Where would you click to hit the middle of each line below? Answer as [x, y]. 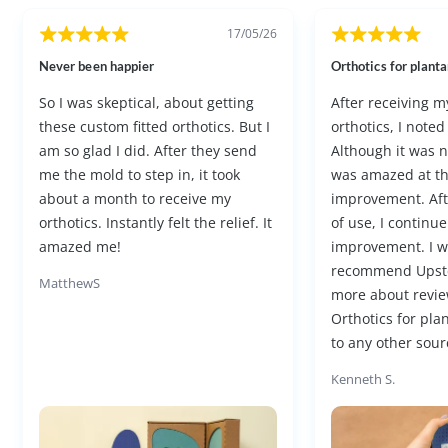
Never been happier [97, 66]
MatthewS [70, 282]
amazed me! [80, 246]
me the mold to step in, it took [140, 174]
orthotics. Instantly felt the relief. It [156, 222]
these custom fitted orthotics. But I [155, 126]
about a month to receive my [135, 198]
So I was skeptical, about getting [147, 102]
